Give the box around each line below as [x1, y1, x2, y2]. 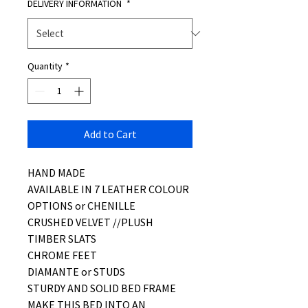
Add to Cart [83, 127, 137, 141]
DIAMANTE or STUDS [27, 265, 127, 278]
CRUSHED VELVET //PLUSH [27, 215, 155, 229]
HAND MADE [27, 166, 85, 179]
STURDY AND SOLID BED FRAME [27, 281, 178, 295]
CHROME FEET [27, 248, 97, 262]
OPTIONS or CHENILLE [27, 199, 137, 212]
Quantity [27, 60, 63, 72]
